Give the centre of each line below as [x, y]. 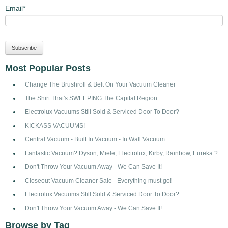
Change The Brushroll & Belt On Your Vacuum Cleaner [100, 84]
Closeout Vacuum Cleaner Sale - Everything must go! [98, 180]
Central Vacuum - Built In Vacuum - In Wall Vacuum [95, 139]
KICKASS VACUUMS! [55, 125]
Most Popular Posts [48, 68]
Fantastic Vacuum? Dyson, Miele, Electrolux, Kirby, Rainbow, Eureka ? [121, 153]
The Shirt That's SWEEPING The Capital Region [91, 98]
